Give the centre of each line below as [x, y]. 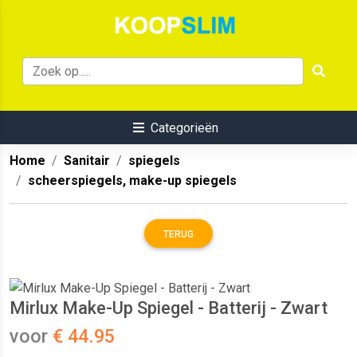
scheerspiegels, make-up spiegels [132, 181]
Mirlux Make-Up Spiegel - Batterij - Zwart [169, 308]
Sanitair [87, 161]
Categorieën [184, 128]
